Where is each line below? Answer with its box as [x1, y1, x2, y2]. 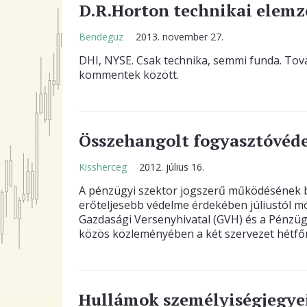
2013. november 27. [135, 30, 223, 43]
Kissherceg [78, 160, 130, 173]
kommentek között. [78, 67, 179, 82]
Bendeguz [78, 30, 126, 43]
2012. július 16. [138, 160, 204, 173]
